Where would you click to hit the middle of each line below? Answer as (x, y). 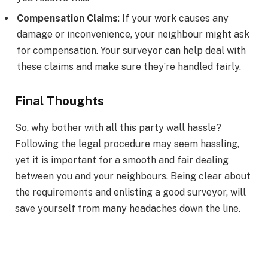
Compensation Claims (67, 19)
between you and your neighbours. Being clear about (133, 176)
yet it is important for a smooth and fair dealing (122, 160)
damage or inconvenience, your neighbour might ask (133, 35)
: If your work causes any (173, 19)
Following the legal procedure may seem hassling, (127, 144)
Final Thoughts (60, 101)
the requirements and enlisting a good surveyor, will (130, 192)
